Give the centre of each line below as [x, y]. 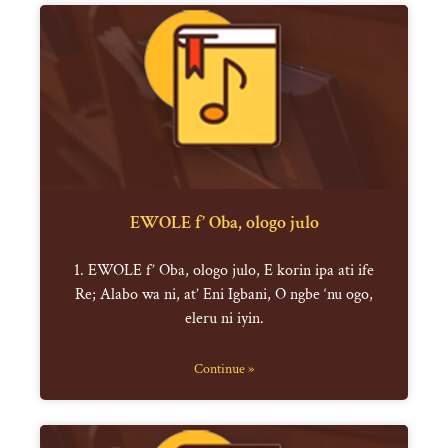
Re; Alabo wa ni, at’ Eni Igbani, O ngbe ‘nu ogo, [224, 295]
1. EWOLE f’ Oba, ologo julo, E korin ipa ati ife [224, 271]
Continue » [224, 369]
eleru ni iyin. [224, 319]
